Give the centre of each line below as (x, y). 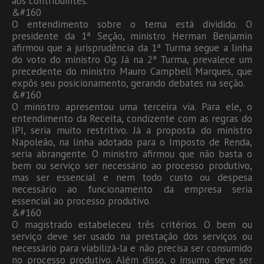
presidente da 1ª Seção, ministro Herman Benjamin (132, 36)
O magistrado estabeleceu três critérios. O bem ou (132, 224)
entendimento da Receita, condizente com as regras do (132, 118)
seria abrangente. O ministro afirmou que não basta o (132, 154)
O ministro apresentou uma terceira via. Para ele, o (132, 106)
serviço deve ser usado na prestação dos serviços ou (132, 236)
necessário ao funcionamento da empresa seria (132, 189)
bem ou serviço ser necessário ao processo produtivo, (132, 165)
